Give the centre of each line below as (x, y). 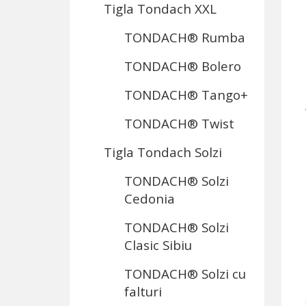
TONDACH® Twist (179, 123)
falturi (143, 291)
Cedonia (150, 198)
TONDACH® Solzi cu (185, 274)
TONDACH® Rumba (185, 37)
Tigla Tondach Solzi (163, 152)
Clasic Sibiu (158, 245)
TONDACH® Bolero (183, 66)
